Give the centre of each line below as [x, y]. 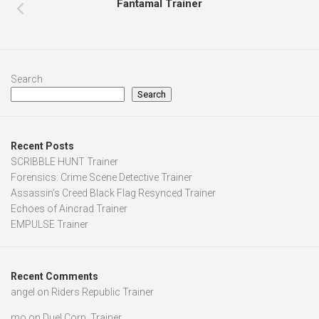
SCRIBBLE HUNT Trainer [64, 162]
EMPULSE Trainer [49, 225]
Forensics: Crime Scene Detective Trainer [101, 178]
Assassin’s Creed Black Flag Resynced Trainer [113, 193]
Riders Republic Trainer [103, 292]
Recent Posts [42, 146]
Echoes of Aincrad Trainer [69, 209]
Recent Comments [54, 277]
